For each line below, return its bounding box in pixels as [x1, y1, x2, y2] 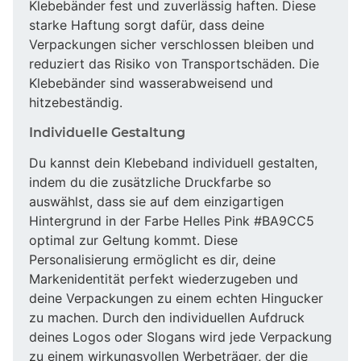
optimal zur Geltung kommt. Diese [29, 231, 238, 248]
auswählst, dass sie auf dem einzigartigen [29, 193, 284, 210]
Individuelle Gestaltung [29, 124, 185, 140]
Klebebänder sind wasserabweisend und [29, 74, 273, 91]
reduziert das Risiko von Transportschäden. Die [29, 55, 319, 72]
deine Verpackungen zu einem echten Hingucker [29, 289, 323, 306]
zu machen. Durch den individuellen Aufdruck [29, 309, 305, 326]
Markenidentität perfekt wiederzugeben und [29, 270, 298, 287]
